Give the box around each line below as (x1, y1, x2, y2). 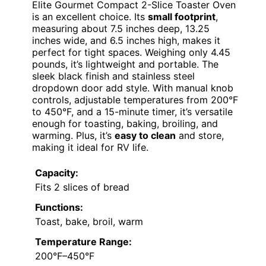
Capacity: (35, 167, 78, 179)
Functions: (35, 201, 83, 214)
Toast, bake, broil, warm (35, 216, 143, 228)
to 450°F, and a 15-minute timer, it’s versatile (32, 106, 233, 118)
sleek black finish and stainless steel (32, 70, 195, 83)
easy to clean (115, 129, 176, 142)
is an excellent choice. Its (32, 11, 148, 23)
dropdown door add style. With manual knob (32, 82, 233, 94)
